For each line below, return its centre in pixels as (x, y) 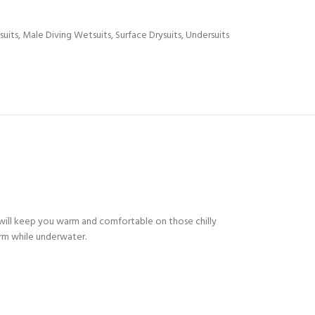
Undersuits (207, 36)
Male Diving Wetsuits (67, 36)
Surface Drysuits (148, 36)
